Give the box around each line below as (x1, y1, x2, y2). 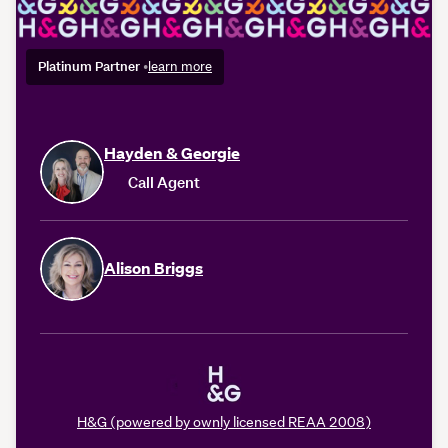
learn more (148, 57, 212, 75)
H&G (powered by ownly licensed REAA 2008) (77, 412, 371, 431)
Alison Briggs (104, 257, 203, 279)
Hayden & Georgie (104, 142, 240, 164)
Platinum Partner (38, 57, 143, 75)
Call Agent (128, 172, 200, 192)
